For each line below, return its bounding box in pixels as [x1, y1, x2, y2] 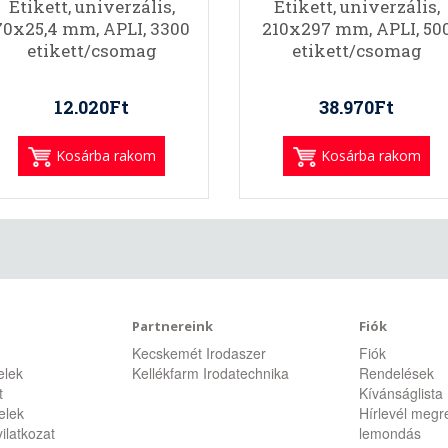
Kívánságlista [358, 383, 443, 403]
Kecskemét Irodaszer [132, 343, 267, 363]
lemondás [358, 423, 421, 443]
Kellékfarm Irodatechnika [132, 363, 290, 383]
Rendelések [358, 363, 434, 383]
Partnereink [132, 317, 214, 335]
